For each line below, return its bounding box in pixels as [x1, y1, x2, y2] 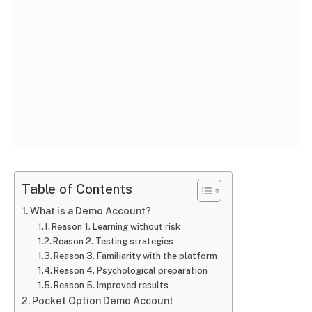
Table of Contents [22, 181, 132, 197]
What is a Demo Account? [29, 204, 151, 217]
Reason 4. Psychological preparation [54, 265, 208, 276]
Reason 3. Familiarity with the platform [54, 250, 218, 261]
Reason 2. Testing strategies [53, 235, 174, 247]
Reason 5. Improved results [54, 279, 169, 290]
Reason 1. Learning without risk [52, 221, 181, 232]
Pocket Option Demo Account [31, 294, 173, 306]
